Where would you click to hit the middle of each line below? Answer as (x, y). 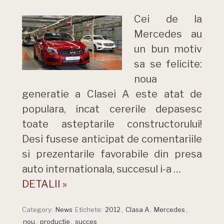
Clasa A (137, 209)
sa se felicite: (168, 64)
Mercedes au (168, 34)
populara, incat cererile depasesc (112, 109)
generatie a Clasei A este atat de (112, 94)
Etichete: (89, 209)
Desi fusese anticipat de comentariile (112, 139)
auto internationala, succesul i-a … (101, 169)
